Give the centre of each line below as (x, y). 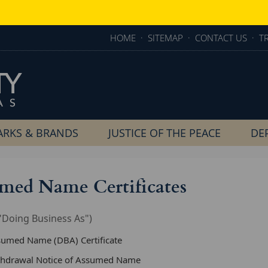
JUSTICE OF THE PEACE (165, 133)
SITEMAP (165, 38)
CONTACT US (221, 38)
